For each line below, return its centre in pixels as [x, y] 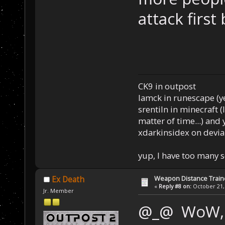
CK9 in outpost [167, 86]
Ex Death [68, 180]
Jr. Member [59, 191]
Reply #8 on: [175, 186]
